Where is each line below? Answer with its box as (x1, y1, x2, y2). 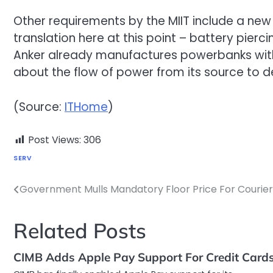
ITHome (65, 98, 108, 115)
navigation (13, 205, 87, 224)
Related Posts (13, 218, 146, 244)
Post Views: (28, 133, 81, 147)
